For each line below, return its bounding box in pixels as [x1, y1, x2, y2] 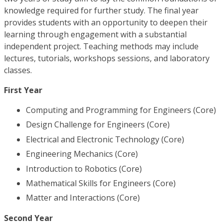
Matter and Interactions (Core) [26, 192, 140, 204]
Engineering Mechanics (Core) [26, 148, 138, 160]
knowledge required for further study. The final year [4, 5, 199, 16]
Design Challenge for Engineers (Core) [26, 119, 170, 130]
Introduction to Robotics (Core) [26, 163, 142, 174]
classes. [4, 65, 32, 76]
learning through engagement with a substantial [4, 29, 187, 40]
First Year [4, 85, 42, 96]
